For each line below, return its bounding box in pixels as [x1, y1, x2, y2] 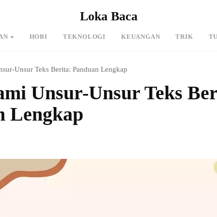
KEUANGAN [121, 33, 160, 40]
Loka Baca [79, 9, 138, 23]
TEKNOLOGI [62, 33, 106, 40]
